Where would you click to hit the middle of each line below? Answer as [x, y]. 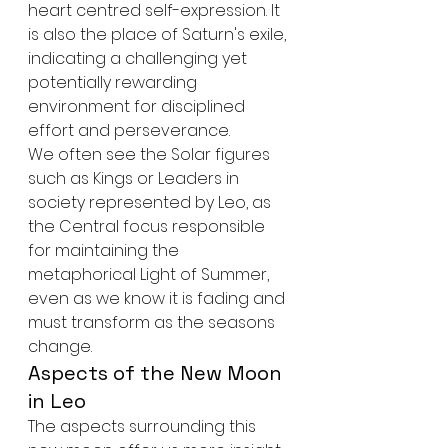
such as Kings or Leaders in [135, 178]
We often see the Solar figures [151, 154]
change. [60, 346]
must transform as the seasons [153, 322]
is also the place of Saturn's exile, [159, 34]
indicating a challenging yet [139, 58]
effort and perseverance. [129, 130]
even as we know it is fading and [158, 298]
